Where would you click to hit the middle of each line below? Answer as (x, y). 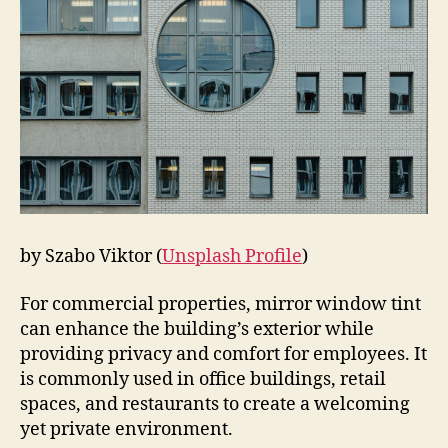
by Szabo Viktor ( (91, 257)
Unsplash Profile (232, 257)
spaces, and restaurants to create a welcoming (215, 404)
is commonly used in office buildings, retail (203, 379)
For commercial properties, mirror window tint (220, 304)
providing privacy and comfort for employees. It (223, 354)
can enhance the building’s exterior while (197, 329)
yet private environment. (126, 429)
